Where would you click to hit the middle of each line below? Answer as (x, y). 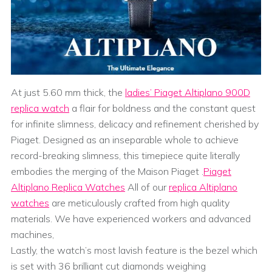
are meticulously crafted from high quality (139, 203)
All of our (147, 187)
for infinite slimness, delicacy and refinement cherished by (135, 124)
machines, (32, 235)
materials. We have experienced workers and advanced (131, 219)
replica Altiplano (203, 187)
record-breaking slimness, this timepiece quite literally (125, 156)
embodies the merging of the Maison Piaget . (107, 172)
